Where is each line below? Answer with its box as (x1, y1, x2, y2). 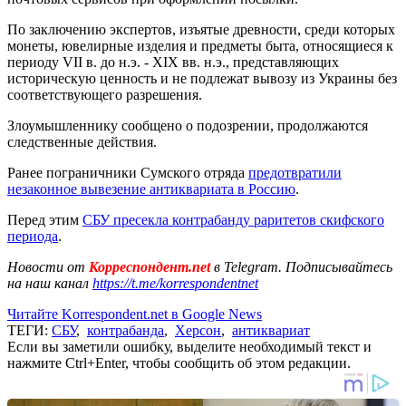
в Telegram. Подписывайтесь (214, 258, 392, 275)
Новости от (7, 258, 85, 275)
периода (7, 227, 58, 244)
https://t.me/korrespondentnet (92, 275, 258, 291)
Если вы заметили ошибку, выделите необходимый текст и (7, 338, 372, 354)
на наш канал (7, 275, 92, 291)
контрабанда (87, 322, 164, 338)
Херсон (175, 322, 221, 338)
